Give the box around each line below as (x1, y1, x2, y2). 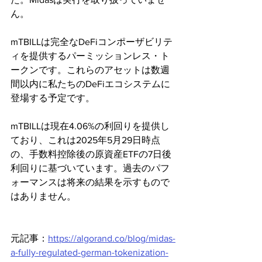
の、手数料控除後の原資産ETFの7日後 (11, 149, 171, 159)
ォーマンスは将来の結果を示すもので (11, 177, 170, 187)
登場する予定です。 (11, 93, 95, 103)
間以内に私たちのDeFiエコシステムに (11, 79, 170, 89)
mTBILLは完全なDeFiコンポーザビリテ (11, 37, 173, 47)
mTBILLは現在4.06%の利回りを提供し (11, 121, 170, 131)
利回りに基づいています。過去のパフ (11, 163, 170, 173)
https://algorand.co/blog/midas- (48, 233, 175, 243)
